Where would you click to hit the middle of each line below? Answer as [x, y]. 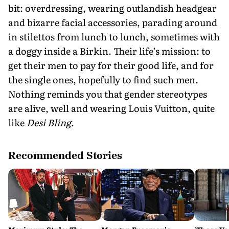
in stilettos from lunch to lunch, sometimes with [114, 36]
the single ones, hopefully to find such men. [103, 79]
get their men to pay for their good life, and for [111, 65]
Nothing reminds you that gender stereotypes [108, 94]
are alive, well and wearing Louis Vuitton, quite [111, 108]
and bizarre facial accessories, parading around [113, 22]
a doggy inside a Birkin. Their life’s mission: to [109, 51]
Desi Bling [49, 122]
